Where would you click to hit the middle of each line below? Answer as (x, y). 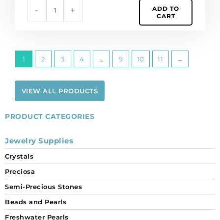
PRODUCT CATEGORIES (50, 117)
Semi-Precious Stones (43, 187)
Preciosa (20, 172)
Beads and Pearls (36, 202)
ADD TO (166, 8)
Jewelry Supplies (39, 141)
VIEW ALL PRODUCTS (60, 91)
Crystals (19, 156)
